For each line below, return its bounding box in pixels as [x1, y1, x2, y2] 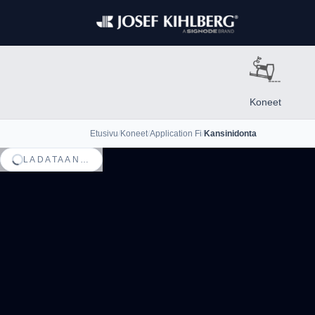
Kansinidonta [204, 129, 257, 139]
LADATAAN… [23, 155, 91, 165]
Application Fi [150, 129, 202, 139]
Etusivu [90, 129, 118, 139]
